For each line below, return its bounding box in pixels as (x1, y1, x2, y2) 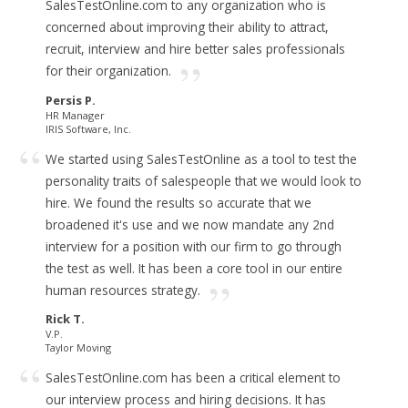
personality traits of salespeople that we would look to (46, 171, 362, 189)
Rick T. (46, 311, 85, 328)
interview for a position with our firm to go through (46, 237, 342, 255)
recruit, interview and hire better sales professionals (46, 40, 345, 58)
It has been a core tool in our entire (138, 259, 342, 277)
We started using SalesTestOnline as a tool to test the (46, 149, 357, 168)
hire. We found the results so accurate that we (46, 193, 311, 211)
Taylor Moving (46, 341, 111, 355)
